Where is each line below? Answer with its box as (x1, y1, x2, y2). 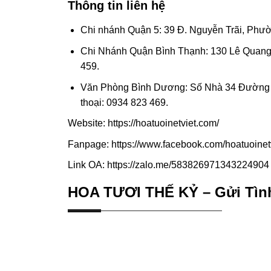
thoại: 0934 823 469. (80, 97, 168, 108)
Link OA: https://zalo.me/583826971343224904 (68, 160, 269, 171)
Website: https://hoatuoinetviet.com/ (68, 118, 219, 129)
